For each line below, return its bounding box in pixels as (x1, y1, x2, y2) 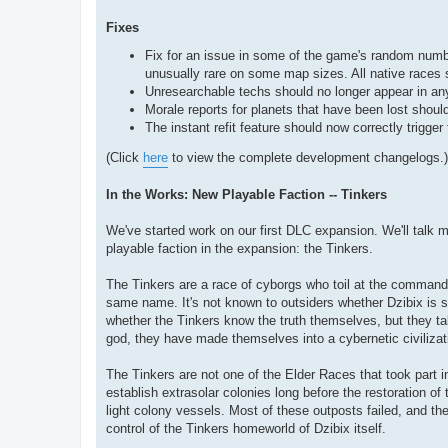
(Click (106, 149, 143, 165)
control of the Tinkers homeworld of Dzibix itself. (106, 420, 386, 436)
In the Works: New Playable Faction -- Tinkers (106, 186, 387, 202)
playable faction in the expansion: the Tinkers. (106, 240, 373, 256)
